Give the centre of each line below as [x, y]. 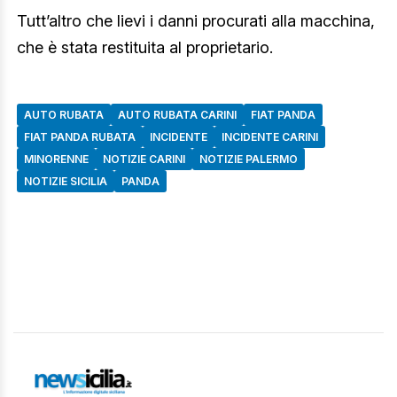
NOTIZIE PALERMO [249, 159]
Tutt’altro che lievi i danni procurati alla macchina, [196, 20]
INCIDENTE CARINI [270, 136]
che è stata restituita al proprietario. [145, 47]
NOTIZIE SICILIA [66, 181]
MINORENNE [56, 159]
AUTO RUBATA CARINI [177, 114]
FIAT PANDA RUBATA [80, 136]
